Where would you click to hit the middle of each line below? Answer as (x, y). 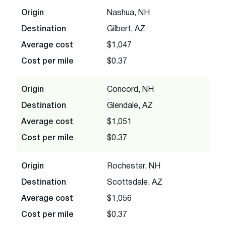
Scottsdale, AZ (135, 182)
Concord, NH (130, 90)
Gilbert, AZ (126, 29)
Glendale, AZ (130, 106)
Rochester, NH (134, 166)
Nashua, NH (128, 13)
